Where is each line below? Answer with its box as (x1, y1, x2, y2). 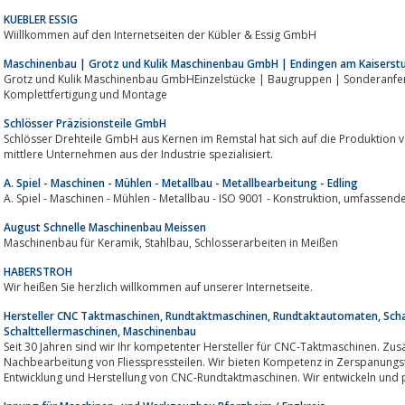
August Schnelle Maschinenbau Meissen (4, 219, 206, 235)
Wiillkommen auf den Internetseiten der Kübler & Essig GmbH (4, 26, 316, 42)
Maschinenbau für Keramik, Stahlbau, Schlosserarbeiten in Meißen (194, 234, 338, 250)
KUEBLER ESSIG (4, 11, 78, 27)
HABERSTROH (4, 263, 72, 279)
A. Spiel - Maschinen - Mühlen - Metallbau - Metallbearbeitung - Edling (4, 174, 358, 191)
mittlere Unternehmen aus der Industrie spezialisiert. (4, 146, 273, 162)
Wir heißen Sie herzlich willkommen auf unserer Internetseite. (4, 278, 313, 295)
